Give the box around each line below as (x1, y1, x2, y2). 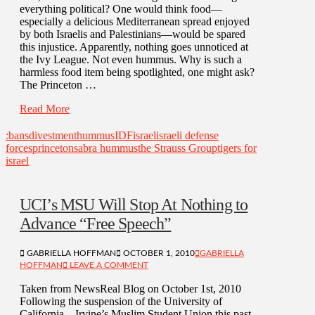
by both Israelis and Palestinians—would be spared (20, 27, 245, 40)
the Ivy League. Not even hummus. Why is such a (20, 53, 242, 65)
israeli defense (156, 129, 219, 141)
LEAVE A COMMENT (67, 260, 148, 269)
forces (6, 141, 32, 154)
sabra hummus (74, 141, 138, 154)
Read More (20, 102, 70, 115)
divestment (29, 129, 77, 141)
